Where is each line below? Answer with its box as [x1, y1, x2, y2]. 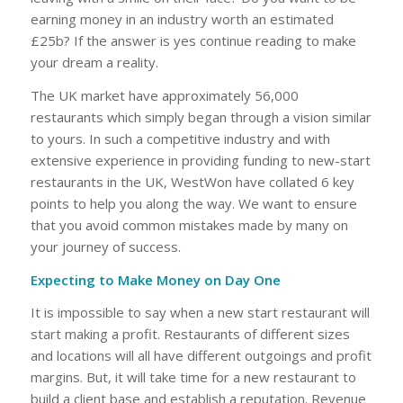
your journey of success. [30, 237, 181, 255]
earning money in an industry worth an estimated [30, 10, 334, 28]
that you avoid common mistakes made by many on [30, 215, 348, 234]
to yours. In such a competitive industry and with [30, 129, 330, 148]
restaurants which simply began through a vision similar [30, 107, 372, 126]
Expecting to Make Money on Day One [30, 270, 281, 289]
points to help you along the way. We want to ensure [30, 193, 357, 212]
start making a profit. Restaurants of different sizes [30, 325, 350, 344]
